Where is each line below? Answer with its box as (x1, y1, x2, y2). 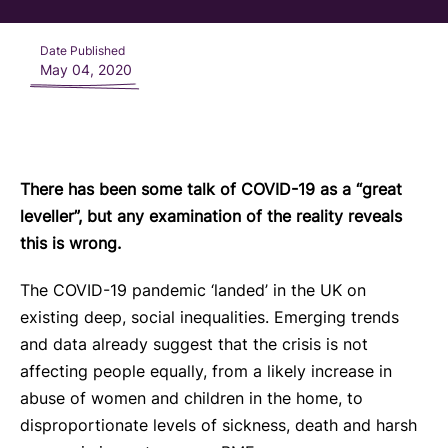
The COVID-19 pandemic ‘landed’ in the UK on (20, 280, 366, 300)
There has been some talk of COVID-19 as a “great (20, 179, 402, 199)
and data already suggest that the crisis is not (20, 334, 368, 354)
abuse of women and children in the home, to (20, 388, 363, 408)
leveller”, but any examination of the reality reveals (20, 206, 402, 226)
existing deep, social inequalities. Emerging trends (20, 307, 399, 327)
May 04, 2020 (40, 61, 132, 78)
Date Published (40, 43, 125, 58)
